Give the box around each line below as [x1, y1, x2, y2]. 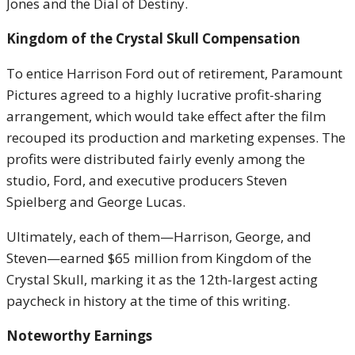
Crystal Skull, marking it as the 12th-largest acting [6, 270, 318, 288]
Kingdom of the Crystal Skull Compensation [6, 29, 300, 48]
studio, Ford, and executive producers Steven [6, 171, 287, 189]
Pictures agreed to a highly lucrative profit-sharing [6, 86, 322, 104]
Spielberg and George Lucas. [6, 193, 185, 211]
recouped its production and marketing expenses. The [6, 128, 345, 147]
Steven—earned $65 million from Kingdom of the [6, 249, 311, 267]
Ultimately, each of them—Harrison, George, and [6, 227, 311, 246]
